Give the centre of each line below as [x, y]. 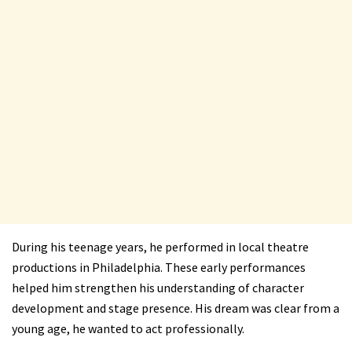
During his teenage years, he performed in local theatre [160, 247]
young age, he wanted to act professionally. [128, 329]
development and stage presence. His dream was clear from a [176, 308]
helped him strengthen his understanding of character [158, 288]
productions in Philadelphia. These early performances [159, 268]
